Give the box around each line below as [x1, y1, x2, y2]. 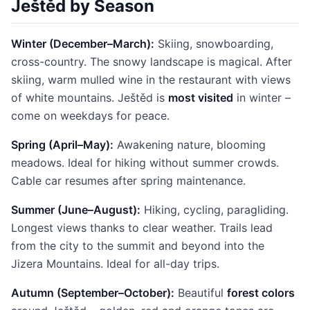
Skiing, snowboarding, [154, 37, 273, 51]
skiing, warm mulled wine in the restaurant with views [11, 73, 291, 86]
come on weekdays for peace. [11, 109, 170, 122]
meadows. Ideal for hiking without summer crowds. [11, 156, 279, 170]
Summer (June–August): [11, 203, 140, 217]
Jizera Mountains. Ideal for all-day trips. [11, 257, 219, 271]
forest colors [227, 286, 295, 300]
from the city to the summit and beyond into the [11, 239, 264, 253]
